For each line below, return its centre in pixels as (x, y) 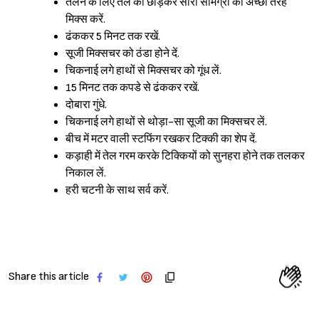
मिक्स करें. (85, 20)
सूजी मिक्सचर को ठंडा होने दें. (122, 54)
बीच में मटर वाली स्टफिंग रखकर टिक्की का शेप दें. (161, 140)
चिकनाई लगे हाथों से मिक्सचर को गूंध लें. (143, 71)
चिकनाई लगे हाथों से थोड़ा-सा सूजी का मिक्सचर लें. (166, 122)
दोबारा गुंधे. (86, 105)
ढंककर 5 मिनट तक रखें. (113, 37)
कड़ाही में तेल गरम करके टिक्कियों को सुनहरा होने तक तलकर (185, 157)
